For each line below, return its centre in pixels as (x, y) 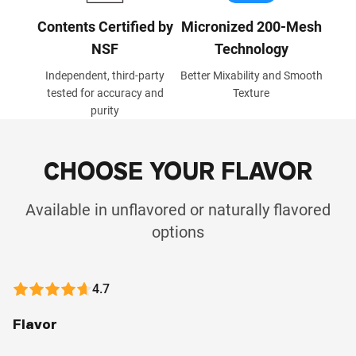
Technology (251, 48)
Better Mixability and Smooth (251, 75)
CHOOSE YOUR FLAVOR (178, 171)
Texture (251, 93)
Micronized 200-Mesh (251, 26)
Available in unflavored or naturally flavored (178, 209)
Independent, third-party (105, 75)
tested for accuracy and (105, 93)
